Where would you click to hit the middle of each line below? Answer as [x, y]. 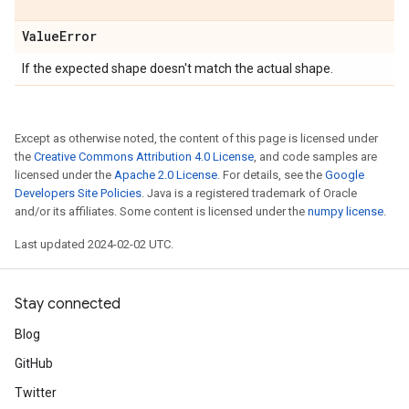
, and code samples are [315, 157]
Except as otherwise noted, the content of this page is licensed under [196, 138]
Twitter [36, 393]
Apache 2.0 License [166, 175]
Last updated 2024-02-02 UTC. [94, 244]
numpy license [346, 211]
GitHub [34, 363]
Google [345, 175]
